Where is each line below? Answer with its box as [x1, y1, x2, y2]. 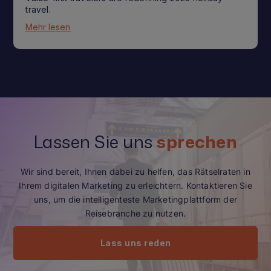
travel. [25, 4, 51, 15]
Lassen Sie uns [33, 129, 157, 154]
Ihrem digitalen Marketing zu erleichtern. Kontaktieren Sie [19, 180, 252, 191]
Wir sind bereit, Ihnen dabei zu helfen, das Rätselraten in [21, 166, 250, 177]
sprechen [157, 129, 238, 154]
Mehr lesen [25, 22, 71, 33]
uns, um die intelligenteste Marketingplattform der [33, 194, 237, 204]
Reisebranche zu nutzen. [85, 207, 186, 218]
